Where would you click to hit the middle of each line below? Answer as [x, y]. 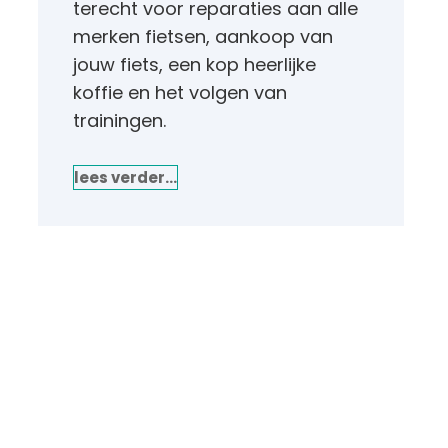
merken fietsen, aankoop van [202, 36]
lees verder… [125, 177]
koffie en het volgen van [179, 92]
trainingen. [119, 120]
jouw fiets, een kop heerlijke [194, 64]
